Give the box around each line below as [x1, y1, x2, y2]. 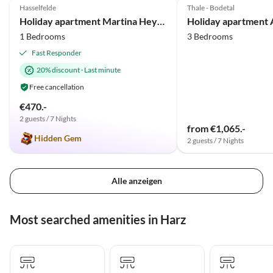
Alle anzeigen [111, 175, 162, 186]
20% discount [37, 65, 80, 74]
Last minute [84, 65, 121, 74]
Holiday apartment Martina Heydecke [157, 15, 165, 27]
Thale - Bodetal [186, 2, 235, 12]
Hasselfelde [19, 2, 56, 12]
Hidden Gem [34, 132, 82, 143]
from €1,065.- [186, 122, 246, 134]
